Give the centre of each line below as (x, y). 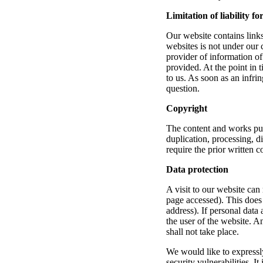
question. (183, 88)
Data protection (197, 169)
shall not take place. (203, 231)
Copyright (187, 108)
